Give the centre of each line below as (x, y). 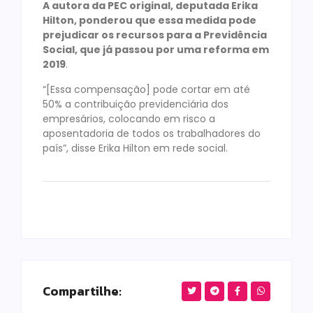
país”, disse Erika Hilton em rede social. (135, 148)
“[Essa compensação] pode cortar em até (146, 89)
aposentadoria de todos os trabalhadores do (152, 133)
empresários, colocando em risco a (129, 118)
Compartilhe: (82, 291)
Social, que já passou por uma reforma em (156, 50)
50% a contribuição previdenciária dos (136, 104)
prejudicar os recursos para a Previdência (155, 35)
